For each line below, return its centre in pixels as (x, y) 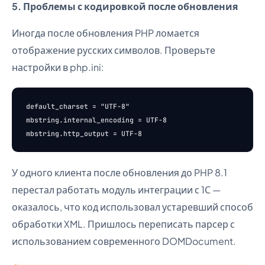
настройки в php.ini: (58, 67)
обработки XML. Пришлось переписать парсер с (123, 224)
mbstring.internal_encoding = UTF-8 (96, 120)
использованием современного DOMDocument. (124, 241)
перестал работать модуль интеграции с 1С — (116, 190)
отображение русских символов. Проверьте (114, 50)
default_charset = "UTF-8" (78, 106)
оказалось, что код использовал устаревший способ (132, 207)
